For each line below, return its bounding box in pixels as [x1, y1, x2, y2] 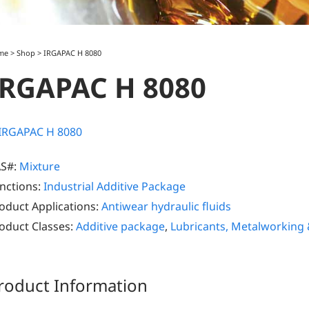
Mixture [19, 159, 60, 175]
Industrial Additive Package [43, 179, 186, 195]
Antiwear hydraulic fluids [101, 199, 231, 215]
